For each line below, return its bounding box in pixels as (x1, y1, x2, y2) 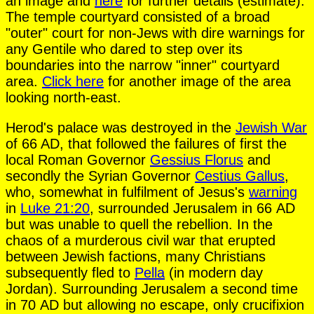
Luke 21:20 (20, 200, 90, 216)
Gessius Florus (150, 151, 243, 168)
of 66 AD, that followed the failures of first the (6, 135, 287, 151)
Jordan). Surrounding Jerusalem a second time (6, 280, 298, 296)
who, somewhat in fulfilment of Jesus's (6, 184, 249, 200)
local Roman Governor (6, 151, 150, 168)
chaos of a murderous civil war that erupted (6, 232, 275, 248)
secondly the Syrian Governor (6, 168, 195, 184)
